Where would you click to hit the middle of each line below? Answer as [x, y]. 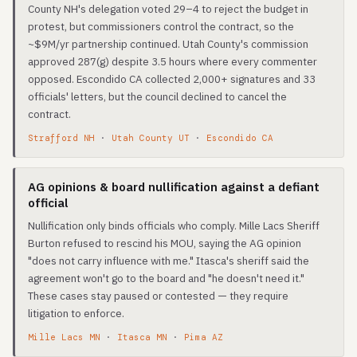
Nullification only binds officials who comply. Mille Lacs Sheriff [174, 226]
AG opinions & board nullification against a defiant [174, 187]
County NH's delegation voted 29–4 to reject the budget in [168, 9]
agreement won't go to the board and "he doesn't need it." [166, 278]
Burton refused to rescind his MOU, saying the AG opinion [165, 243]
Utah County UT [151, 138]
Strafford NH [61, 138]
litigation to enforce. [76, 313]
